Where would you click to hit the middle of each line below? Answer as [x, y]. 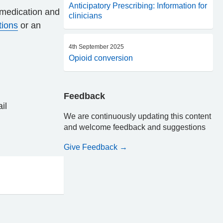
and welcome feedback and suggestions [135, 127]
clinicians [85, 16]
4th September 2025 [96, 47]
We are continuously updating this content [137, 116]
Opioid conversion [101, 58]
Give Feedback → [96, 147]
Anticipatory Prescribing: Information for [138, 6]
